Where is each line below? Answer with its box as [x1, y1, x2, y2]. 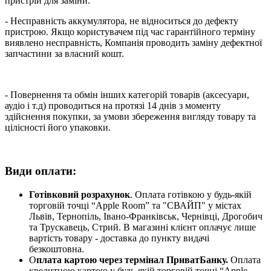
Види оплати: [5, 165, 76, 178]
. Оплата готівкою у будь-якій [130, 189, 252, 200]
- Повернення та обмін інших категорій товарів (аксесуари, [5, 89, 249, 100]
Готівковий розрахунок [29, 189, 130, 200]
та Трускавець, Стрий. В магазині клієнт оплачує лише [29, 222, 256, 233]
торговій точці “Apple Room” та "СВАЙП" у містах [29, 200, 241, 211]
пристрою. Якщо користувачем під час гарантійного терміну [5, 26, 255, 37]
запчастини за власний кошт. [5, 48, 124, 59]
